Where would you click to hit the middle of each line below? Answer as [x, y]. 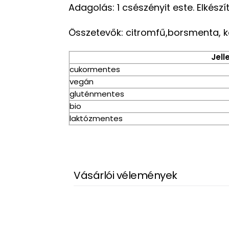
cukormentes [95, 69]
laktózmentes [96, 118]
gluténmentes [97, 94]
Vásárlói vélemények [125, 175]
